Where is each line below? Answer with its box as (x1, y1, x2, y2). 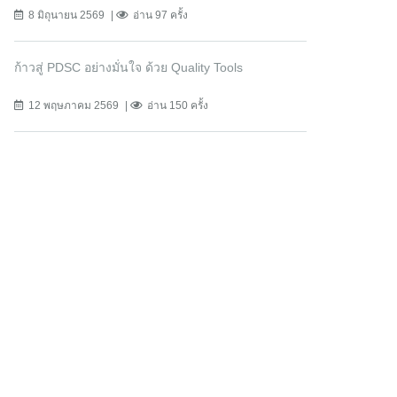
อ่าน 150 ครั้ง (147, 99, 208, 113)
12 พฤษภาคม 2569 (28, 99, 119, 113)
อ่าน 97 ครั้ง (133, 9, 188, 22)
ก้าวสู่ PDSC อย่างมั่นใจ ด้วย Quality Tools (14, 60, 243, 75)
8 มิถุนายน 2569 (28, 9, 105, 22)
